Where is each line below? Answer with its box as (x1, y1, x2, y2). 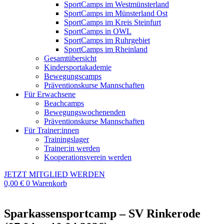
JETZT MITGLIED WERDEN (4, 170, 105, 178)
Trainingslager (44, 135, 89, 143)
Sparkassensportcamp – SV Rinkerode (4, 206, 200, 220)
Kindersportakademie (44, 63, 111, 71)
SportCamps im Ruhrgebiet (64, 36, 150, 44)
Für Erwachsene (24, 90, 75, 98)
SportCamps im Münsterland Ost (64, 9, 167, 17)
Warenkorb (32, 179, 67, 187)
